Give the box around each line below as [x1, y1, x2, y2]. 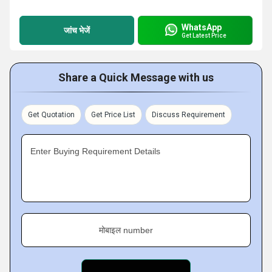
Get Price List [91, 110, 135, 119]
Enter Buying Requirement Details [30, 146, 160, 156]
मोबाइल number [99, 225, 153, 235]
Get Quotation [28, 110, 75, 119]
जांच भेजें [64, 25, 90, 35]
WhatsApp [182, 22, 222, 32]
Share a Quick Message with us [58, 71, 214, 84]
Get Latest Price [182, 32, 226, 39]
